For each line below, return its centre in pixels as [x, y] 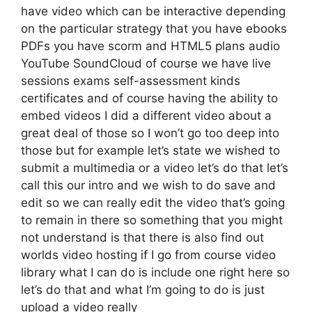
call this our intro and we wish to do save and [148, 185]
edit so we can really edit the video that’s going [153, 203]
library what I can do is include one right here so [155, 272]
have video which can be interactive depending [153, 11]
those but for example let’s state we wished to [150, 150]
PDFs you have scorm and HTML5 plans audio [150, 46]
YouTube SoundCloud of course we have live [146, 63]
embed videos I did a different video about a [146, 116]
